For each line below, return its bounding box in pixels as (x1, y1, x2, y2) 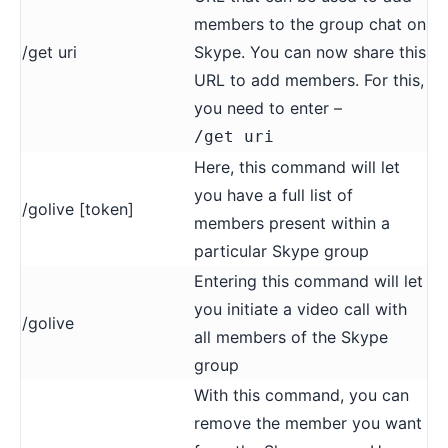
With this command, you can (194, 384, 409, 405)
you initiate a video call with (194, 298, 407, 319)
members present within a (194, 212, 390, 233)
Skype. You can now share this (194, 41, 426, 62)
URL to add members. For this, (194, 69, 424, 90)
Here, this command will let (194, 156, 400, 177)
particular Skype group (194, 240, 369, 261)
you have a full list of (194, 184, 353, 205)
